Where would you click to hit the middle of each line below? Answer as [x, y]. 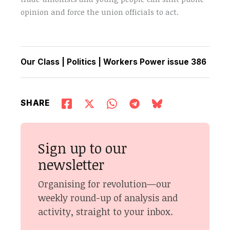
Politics [82, 62]
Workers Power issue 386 [155, 62]
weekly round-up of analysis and [108, 197]
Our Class [40, 62]
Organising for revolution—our [105, 184]
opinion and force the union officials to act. [100, 12]
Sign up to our [83, 148]
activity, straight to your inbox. [106, 211]
